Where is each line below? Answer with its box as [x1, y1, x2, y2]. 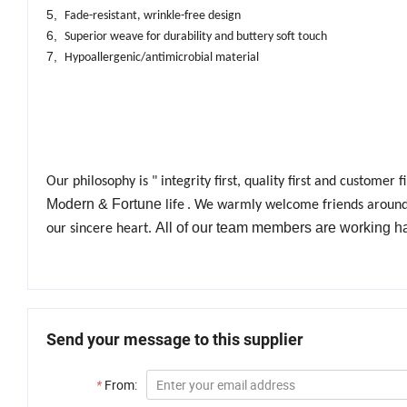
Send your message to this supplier [46, 330, 303, 350]
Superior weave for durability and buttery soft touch [65, 30, 327, 45]
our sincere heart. [46, 222, 155, 237]
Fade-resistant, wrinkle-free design [65, 9, 241, 24]
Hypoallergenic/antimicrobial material [65, 51, 259, 65]
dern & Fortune [65, 196, 162, 213]
